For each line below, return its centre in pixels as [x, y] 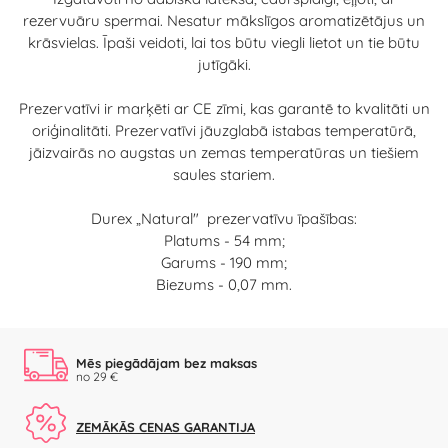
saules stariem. [224, 174]
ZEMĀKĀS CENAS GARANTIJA [165, 427]
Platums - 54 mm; [224, 240]
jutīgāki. [224, 64]
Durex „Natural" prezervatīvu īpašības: [224, 218]
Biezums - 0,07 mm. [224, 284]
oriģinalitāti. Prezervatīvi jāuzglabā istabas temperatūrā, [224, 130]
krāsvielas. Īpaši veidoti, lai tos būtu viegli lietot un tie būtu [224, 42]
